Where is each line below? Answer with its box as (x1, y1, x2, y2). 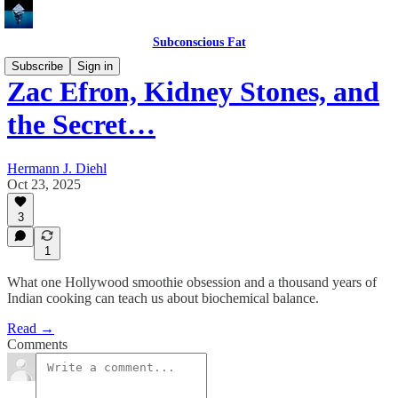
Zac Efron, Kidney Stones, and (7, 76, 379, 108)
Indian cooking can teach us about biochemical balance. (7, 291, 319, 306)
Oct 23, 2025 (7, 176, 81, 192)
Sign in (77, 60, 113, 73)
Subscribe (12, 60, 63, 73)
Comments (7, 337, 68, 352)
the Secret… (7, 108, 155, 141)
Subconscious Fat (152, 36, 246, 49)
